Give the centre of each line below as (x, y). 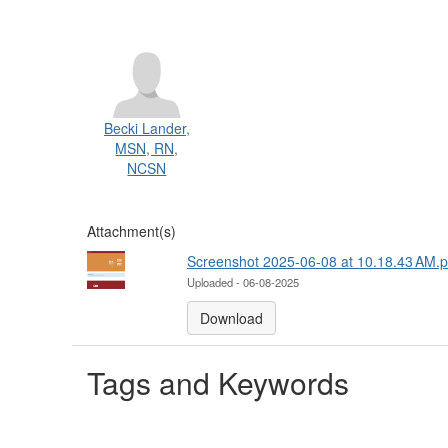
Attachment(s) (131, 231)
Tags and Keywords (218, 383)
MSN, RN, (147, 148)
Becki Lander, (146, 128)
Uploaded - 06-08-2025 (243, 282)
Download (231, 318)
